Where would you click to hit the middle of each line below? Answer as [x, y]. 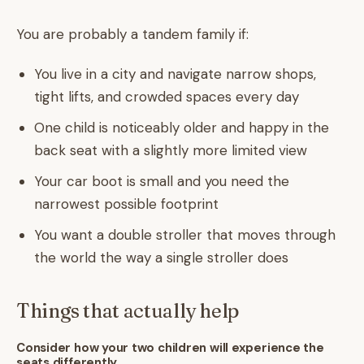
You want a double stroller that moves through [185, 235]
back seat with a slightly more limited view [171, 150]
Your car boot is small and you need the [162, 181]
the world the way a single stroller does [161, 258]
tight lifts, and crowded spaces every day [167, 97]
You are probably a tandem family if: [132, 34]
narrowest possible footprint [126, 204]
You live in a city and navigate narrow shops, [175, 74]
